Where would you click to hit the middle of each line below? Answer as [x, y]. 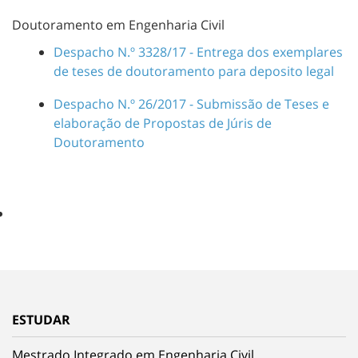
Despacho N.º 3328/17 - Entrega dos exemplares [198, 52]
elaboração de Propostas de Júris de [163, 123]
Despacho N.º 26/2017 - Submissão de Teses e [191, 104]
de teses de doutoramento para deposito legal [194, 71]
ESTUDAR [41, 319]
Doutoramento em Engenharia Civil [118, 24]
